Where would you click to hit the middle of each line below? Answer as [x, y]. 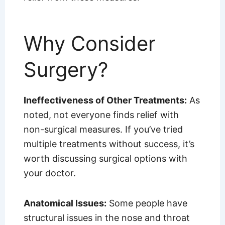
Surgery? [66, 69]
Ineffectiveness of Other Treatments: [105, 100]
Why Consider [89, 43]
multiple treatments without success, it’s [109, 144]
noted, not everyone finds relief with [101, 115]
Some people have [147, 203]
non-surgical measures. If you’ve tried [103, 129]
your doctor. [49, 173]
